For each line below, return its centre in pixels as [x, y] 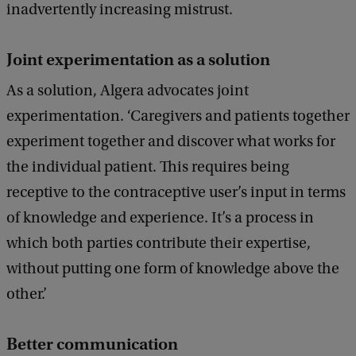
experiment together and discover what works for [171, 142]
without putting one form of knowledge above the [173, 269]
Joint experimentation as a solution [138, 60]
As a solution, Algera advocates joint [128, 91]
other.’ [27, 294]
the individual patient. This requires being [148, 167]
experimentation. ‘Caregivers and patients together [178, 116]
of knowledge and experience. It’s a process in [160, 218]
